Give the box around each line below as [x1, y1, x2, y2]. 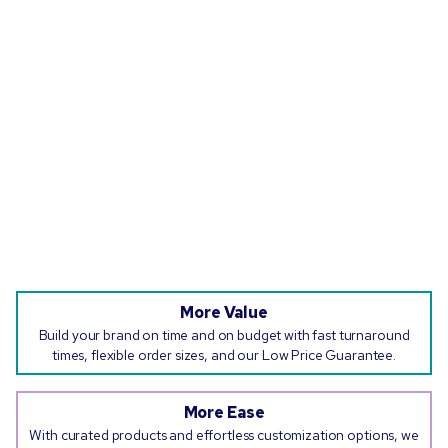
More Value [180, 302, 268, 324]
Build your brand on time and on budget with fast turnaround [38, 326, 410, 345]
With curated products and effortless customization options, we [29, 426, 419, 445]
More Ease [183, 402, 265, 424]
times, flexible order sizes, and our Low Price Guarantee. [51, 346, 396, 365]
